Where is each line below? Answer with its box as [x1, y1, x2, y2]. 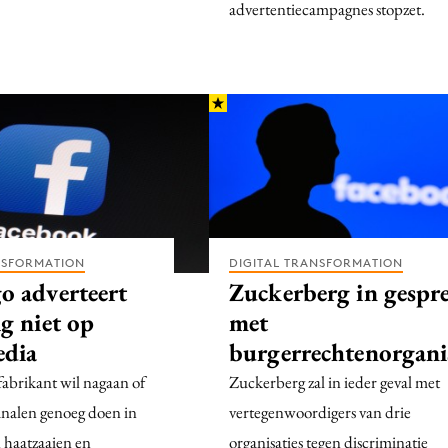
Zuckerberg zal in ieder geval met [229, 370, 440, 393]
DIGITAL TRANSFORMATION [229, 254, 403, 270]
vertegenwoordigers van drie [229, 400, 411, 423]
